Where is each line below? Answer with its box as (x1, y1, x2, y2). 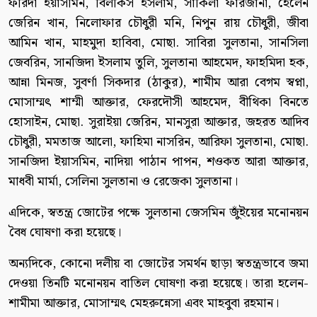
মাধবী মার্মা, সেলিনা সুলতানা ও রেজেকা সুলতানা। (8, 171, 238, 192)
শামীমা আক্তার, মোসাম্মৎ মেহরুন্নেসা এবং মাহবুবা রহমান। (8, 292, 279, 313)
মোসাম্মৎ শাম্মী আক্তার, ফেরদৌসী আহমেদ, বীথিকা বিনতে (8, 91, 309, 113)
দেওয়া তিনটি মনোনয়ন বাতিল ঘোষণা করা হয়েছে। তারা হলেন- (8, 272, 309, 294)
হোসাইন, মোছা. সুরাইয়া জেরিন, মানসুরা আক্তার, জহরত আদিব (8, 111, 309, 132)
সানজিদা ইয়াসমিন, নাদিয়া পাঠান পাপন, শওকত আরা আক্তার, (8, 151, 309, 172)
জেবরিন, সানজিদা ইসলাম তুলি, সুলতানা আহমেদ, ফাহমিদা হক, (8, 52, 309, 73)
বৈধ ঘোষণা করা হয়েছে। (8, 221, 121, 243)
